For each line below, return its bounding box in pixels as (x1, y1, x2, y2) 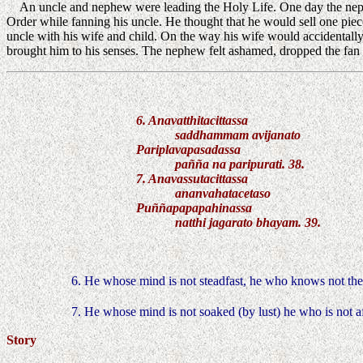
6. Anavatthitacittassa (136, 113, 248, 127)
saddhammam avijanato (136, 127, 301, 142)
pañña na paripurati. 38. (136, 156, 305, 171)
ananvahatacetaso (136, 186, 271, 200)
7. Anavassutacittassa (136, 171, 248, 186)
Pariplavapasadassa (136, 142, 241, 156)
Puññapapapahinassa (136, 200, 252, 215)
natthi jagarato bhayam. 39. (136, 215, 321, 229)
